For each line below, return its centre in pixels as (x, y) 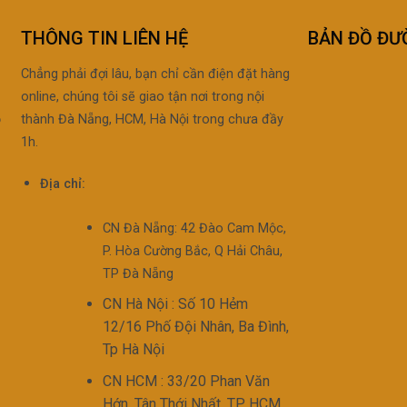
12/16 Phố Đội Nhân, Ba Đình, (195, 327)
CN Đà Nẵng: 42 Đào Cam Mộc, (194, 228)
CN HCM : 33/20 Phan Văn (186, 381)
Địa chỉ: (63, 184)
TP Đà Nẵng (138, 273)
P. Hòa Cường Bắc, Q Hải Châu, (192, 251)
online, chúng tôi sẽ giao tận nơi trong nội (143, 96)
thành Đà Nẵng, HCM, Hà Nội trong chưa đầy (153, 119)
